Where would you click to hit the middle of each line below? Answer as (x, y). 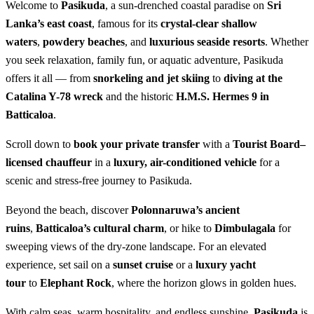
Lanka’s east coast (49, 23)
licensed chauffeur (49, 162)
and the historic (139, 96)
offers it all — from (49, 78)
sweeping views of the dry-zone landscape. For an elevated (136, 246)
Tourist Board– (269, 144)
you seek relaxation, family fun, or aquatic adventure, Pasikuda (144, 60)
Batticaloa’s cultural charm (100, 228)
